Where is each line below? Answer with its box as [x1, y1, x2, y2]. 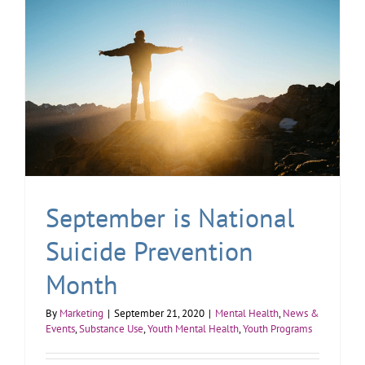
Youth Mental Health [147, 321, 239, 336]
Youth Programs [243, 321, 312, 336]
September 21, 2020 [114, 306, 204, 320]
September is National [46, 200, 294, 235]
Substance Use [79, 321, 143, 336]
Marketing [59, 306, 103, 320]
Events [46, 321, 75, 336]
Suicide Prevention [46, 233, 253, 268]
